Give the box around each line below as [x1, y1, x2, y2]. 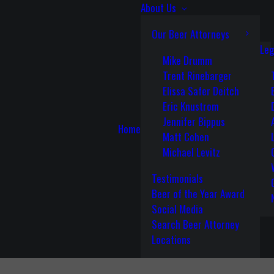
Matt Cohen [162, 129, 209, 144]
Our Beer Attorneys [151, 26, 229, 42]
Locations [151, 232, 191, 247]
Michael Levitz [162, 144, 220, 160]
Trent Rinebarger [162, 68, 232, 83]
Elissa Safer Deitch [162, 83, 239, 98]
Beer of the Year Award [151, 186, 245, 201]
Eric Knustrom [162, 98, 219, 114]
